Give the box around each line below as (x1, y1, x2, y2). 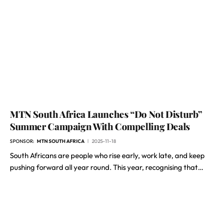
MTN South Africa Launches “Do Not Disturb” (10, 108, 203, 120)
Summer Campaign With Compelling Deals (10, 120, 190, 133)
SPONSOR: (10, 138, 35, 144)
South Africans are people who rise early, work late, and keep (10, 151, 205, 160)
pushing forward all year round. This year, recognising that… (10, 163, 203, 172)
